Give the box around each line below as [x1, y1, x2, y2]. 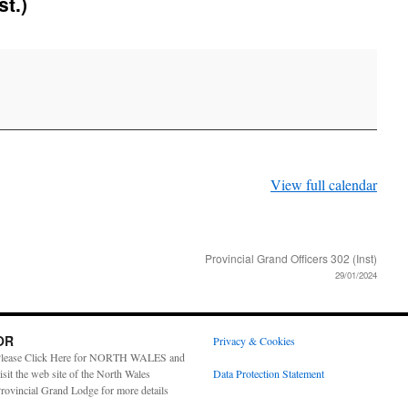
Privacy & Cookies [213, 333, 295, 348]
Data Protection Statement [213, 366, 324, 381]
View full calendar [270, 175, 377, 194]
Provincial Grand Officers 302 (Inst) [205, 250, 377, 266]
